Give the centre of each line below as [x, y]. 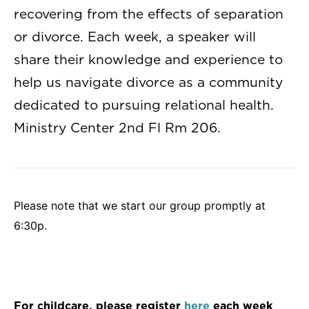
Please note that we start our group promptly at [140, 205]
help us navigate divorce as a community [148, 83]
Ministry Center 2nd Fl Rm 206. [117, 128]
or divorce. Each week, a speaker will [135, 37]
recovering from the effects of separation [149, 14]
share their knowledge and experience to [148, 60]
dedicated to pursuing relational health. [144, 106]
